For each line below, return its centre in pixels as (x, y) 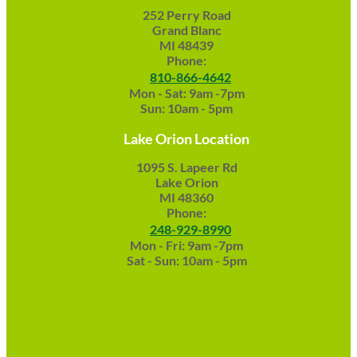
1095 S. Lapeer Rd (186, 167)
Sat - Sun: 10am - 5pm (186, 261)
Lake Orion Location (186, 139)
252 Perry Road (186, 15)
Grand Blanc (186, 30)
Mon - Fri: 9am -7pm (186, 245)
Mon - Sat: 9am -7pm (186, 93)
